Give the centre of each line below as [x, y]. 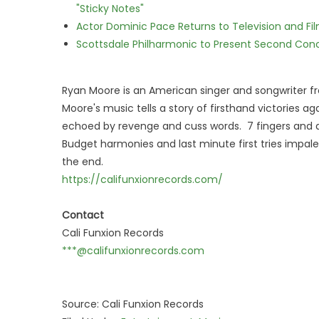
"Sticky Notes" [110, 9]
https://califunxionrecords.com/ [142, 179]
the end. [83, 162]
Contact [83, 215]
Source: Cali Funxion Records [133, 304]
